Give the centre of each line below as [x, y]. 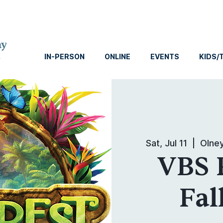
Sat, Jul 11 [167, 143]
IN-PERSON [64, 56]
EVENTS [165, 56]
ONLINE [117, 56]
